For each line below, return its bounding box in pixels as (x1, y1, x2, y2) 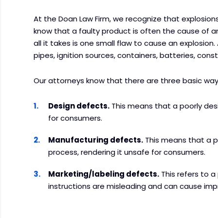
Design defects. (48, 100, 110, 111)
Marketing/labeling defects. (48, 168, 160, 179)
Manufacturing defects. (48, 134, 144, 145)
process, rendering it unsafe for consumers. (48, 146, 206, 157)
